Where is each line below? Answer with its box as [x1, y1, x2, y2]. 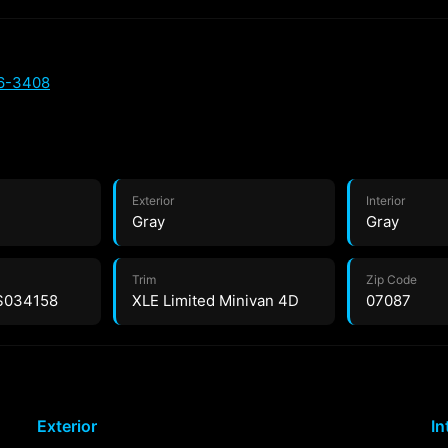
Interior [366, 193, 406, 208]
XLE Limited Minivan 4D [131, 291, 299, 310]
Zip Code [366, 272, 418, 287]
